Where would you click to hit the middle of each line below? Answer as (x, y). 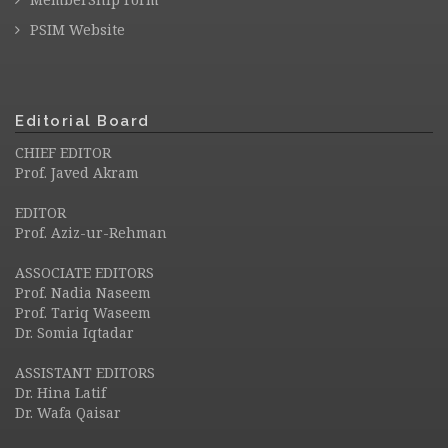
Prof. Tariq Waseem (83, 312)
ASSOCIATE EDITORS (84, 272)
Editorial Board (82, 121)
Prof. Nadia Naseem (83, 292)
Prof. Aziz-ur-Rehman (91, 232)
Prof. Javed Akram (77, 172)
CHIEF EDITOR (63, 152)
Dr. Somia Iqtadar (74, 332)
